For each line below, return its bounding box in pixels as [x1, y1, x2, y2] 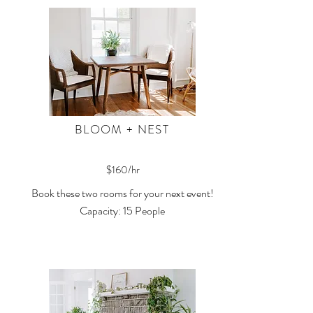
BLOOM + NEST [74, 121, 170, 138]
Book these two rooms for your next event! [31, 185, 214, 201]
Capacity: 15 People [80, 203, 165, 219]
